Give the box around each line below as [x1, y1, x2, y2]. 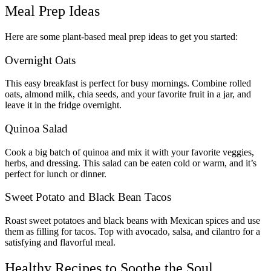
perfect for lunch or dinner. [5, 168, 106, 179]
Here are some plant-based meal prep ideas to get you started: [5, 31, 238, 42]
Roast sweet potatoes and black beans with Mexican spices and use [5, 215, 260, 226]
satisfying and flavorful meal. [5, 237, 116, 248]
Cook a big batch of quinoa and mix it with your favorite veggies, [5, 146, 254, 157]
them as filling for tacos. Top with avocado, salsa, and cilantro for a [5, 226, 260, 237]
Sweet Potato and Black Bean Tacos [5, 191, 171, 204]
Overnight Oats [5, 53, 76, 67]
